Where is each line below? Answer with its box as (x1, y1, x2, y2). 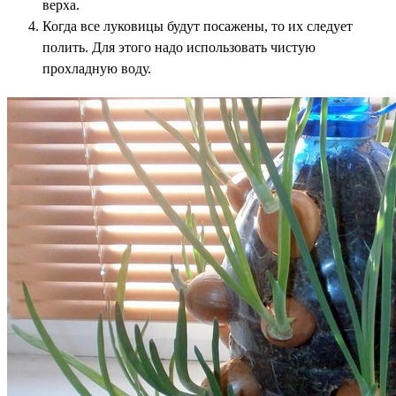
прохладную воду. (42, 61, 151, 77)
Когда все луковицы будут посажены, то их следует (42, 19, 353, 34)
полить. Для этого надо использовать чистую (42, 40, 316, 56)
